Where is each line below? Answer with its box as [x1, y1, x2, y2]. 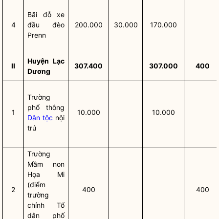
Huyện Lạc [27, 57, 65, 65]
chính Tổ [27, 201, 65, 209]
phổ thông [27, 103, 65, 111]
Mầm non [27, 160, 65, 168]
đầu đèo [27, 21, 65, 29]
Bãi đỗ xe [27, 10, 65, 19]
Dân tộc [27, 113, 53, 122]
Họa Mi [27, 170, 65, 178]
